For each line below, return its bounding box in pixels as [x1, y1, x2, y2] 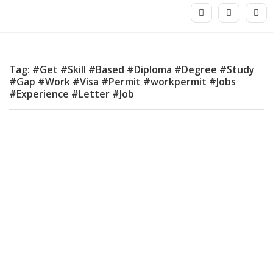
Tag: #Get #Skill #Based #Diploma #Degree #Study [9, 63, 255, 77]
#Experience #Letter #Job [9, 87, 134, 101]
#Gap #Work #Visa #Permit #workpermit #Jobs [9, 75, 236, 89]
